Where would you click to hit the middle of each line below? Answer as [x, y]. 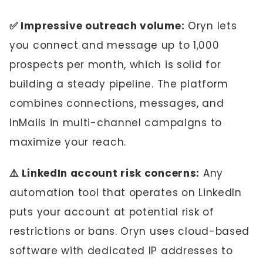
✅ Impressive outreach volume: [97, 26]
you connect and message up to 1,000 [114, 45]
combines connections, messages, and [117, 103]
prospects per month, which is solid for [115, 65]
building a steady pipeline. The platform [119, 84]
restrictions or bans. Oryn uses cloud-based [130, 231]
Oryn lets [211, 26]
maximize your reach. [68, 142]
